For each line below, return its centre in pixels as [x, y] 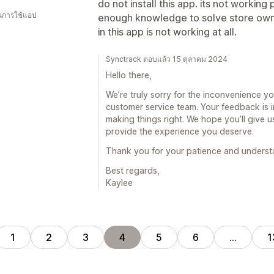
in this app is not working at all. [167, 32]
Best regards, [133, 170]
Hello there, [129, 75]
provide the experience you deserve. [180, 131]
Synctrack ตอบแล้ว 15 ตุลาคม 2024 [167, 59]
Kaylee [119, 183]
